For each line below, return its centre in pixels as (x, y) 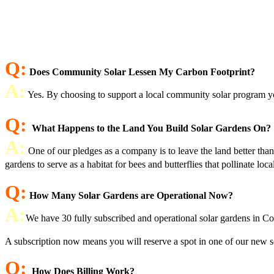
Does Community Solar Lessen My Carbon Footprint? (142, 72)
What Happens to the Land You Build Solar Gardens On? (151, 128)
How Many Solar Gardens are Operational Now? (131, 195)
